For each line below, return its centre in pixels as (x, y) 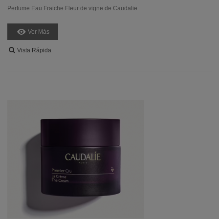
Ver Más (39, 32)
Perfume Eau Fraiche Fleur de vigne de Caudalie (72, 8)
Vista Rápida (34, 50)
